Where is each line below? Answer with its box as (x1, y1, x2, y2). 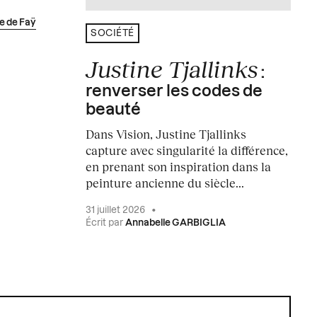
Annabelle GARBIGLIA (125, 218, 226, 228)
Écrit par (86, 218, 126, 228)
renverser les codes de (86, 83, 263, 100)
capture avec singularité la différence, (86, 142, 289, 158)
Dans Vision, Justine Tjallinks (86, 126, 247, 142)
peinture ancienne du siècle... (86, 175, 245, 190)
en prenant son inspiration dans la (86, 158, 272, 174)
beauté (86, 102, 144, 118)
